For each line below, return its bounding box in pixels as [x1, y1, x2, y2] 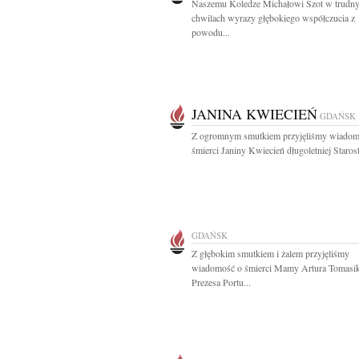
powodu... [192, 26, 230, 38]
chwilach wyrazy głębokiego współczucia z [192, 11, 355, 24]
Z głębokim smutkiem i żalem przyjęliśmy [192, 247, 349, 260]
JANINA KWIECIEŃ [192, 104, 317, 123]
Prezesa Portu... [192, 276, 251, 288]
